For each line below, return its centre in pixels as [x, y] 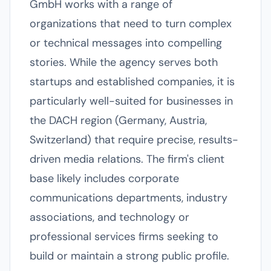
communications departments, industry [129, 198]
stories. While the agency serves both [124, 62]
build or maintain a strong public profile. [129, 256]
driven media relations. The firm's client [127, 159]
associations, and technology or [109, 217]
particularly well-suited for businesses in [131, 101]
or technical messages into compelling [126, 43]
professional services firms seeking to [124, 237]
